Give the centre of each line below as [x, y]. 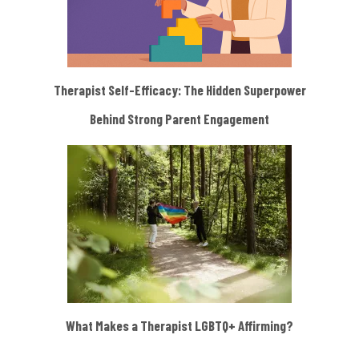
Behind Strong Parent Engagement [179, 118]
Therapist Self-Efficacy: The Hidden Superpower [179, 89]
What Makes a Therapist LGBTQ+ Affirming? [179, 325]
